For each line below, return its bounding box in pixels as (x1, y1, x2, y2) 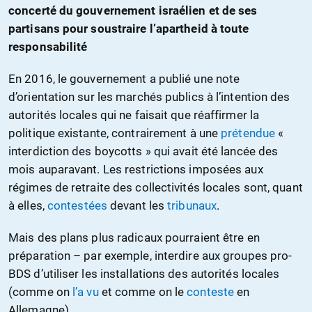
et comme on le (98, 285, 187, 299)
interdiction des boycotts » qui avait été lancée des (8, 144, 279, 159)
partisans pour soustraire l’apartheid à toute (8, 22, 249, 36)
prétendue (221, 126, 276, 141)
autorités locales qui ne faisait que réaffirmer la (8, 108, 260, 123)
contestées (47, 198, 107, 213)
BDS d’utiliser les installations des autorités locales (8, 267, 280, 281)
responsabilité (8, 40, 88, 54)
